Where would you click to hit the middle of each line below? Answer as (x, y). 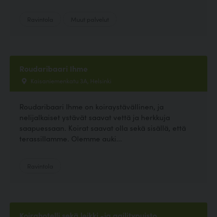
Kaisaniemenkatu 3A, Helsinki (70, 81)
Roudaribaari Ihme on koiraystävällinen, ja (92, 107)
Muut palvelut (90, 19)
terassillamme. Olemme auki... (71, 139)
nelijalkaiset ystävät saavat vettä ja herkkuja (95, 117)
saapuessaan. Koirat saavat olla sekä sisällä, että (103, 128)
